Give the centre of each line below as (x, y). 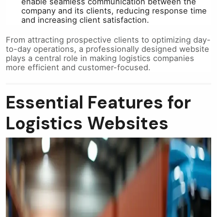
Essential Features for (98, 102)
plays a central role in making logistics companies (100, 58)
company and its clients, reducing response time (114, 10)
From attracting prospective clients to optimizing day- (108, 39)
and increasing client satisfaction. (85, 20)
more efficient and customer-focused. (78, 67)
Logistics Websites (87, 123)
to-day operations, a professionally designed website (108, 49)
